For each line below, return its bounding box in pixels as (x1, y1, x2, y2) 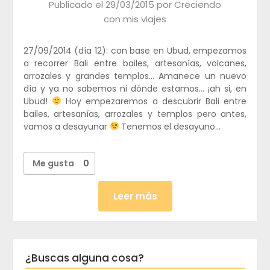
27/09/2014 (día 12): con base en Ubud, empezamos (23, 44, 247, 57)
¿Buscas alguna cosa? (25, 250, 145, 265)
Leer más (113, 189, 157, 202)
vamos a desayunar (23, 120, 110, 133)
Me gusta (32, 157, 74, 169)
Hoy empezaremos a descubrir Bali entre (61, 95, 247, 107)
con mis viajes (104, 12, 166, 25)
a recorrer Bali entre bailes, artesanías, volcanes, (23, 57, 247, 69)
